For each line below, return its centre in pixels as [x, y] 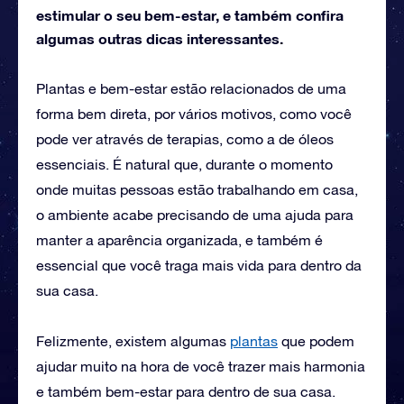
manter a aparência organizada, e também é [179, 239]
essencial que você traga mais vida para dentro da [199, 265]
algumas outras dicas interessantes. [160, 38]
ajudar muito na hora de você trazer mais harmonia [201, 366]
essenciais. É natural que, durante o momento [184, 164]
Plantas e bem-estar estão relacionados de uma [191, 88]
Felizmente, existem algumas [133, 340]
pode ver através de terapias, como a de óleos [185, 138]
